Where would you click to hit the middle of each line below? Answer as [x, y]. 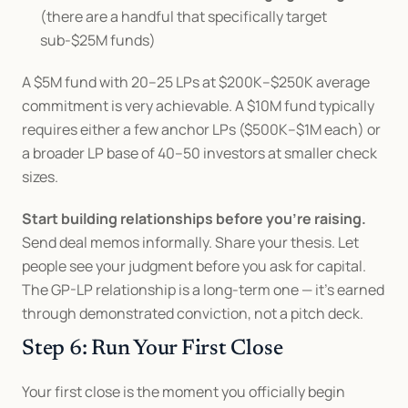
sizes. [40, 177]
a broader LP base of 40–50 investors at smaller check [199, 153]
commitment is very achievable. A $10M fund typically [198, 106]
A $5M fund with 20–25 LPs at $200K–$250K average [196, 82]
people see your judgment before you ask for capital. [194, 266]
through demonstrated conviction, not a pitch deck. [193, 313]
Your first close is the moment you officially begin [184, 392]
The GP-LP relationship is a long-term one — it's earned [203, 290]
